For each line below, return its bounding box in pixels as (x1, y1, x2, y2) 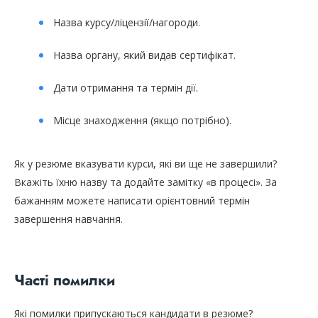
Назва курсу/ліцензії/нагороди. (53, 16, 200, 30)
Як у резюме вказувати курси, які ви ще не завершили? (14, 157, 277, 171)
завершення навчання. (14, 212, 123, 226)
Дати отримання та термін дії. (53, 81, 198, 95)
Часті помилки (14, 270, 115, 292)
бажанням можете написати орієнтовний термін (14, 194, 250, 208)
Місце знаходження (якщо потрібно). (53, 114, 231, 128)
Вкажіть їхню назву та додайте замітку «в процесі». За (14, 175, 277, 190)
